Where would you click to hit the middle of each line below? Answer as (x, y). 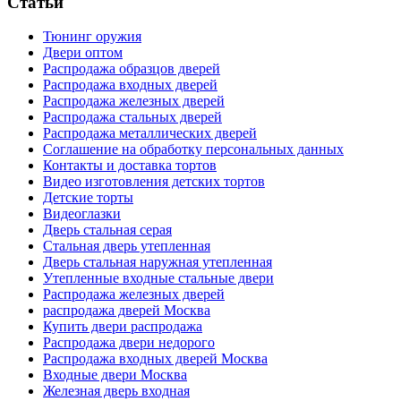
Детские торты (88, 198)
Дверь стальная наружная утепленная (158, 262)
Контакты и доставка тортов (130, 166)
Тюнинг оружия (92, 37)
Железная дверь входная (116, 391)
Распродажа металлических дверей (150, 133)
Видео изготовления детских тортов (154, 182)
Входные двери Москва (115, 375)
